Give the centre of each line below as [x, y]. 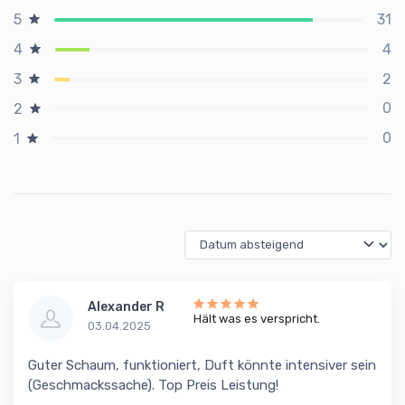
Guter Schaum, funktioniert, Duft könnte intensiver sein [202, 366]
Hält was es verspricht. [257, 319]
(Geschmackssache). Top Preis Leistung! [153, 386]
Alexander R [126, 307]
